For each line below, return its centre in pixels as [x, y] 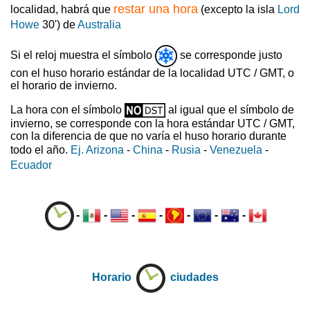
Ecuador [31, 165]
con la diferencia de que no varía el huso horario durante [148, 136]
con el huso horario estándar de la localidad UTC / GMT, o [152, 73]
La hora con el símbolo [67, 110]
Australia [99, 25]
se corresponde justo [230, 55]
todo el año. [40, 150]
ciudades [194, 277]
